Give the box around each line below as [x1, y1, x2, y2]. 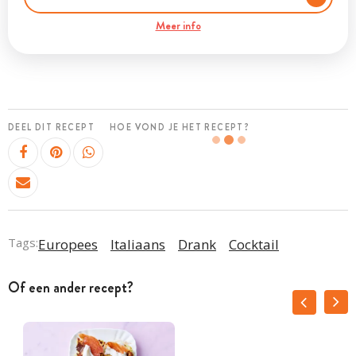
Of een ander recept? [8, 277, 133, 298]
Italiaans [110, 234, 165, 253]
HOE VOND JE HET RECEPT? [110, 121, 250, 133]
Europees [38, 234, 98, 253]
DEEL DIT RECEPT [8, 121, 95, 133]
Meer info [155, 17, 201, 33]
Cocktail [229, 234, 279, 253]
